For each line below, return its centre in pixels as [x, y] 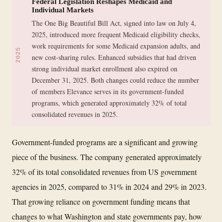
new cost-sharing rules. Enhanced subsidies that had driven [114, 57]
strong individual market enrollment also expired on [105, 68]
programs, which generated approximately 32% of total [109, 103]
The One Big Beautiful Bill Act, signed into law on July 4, [114, 23]
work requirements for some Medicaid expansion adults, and [116, 46]
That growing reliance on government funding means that [101, 201]
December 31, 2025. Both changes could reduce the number [115, 80]
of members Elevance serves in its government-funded [108, 91]
